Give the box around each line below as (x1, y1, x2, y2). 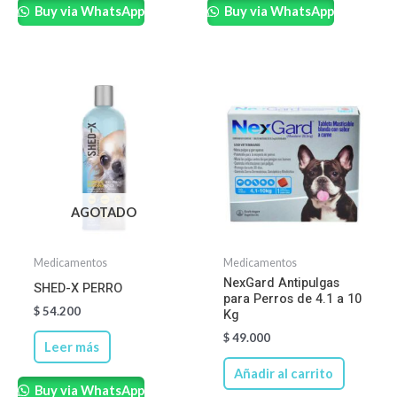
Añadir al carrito (234, 365, 334, 381)
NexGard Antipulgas (222, 274, 339, 293)
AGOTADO (71, 204, 136, 220)
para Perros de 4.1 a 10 (222, 290, 362, 309)
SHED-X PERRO (33, 279, 122, 299)
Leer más (44, 339, 100, 354)
